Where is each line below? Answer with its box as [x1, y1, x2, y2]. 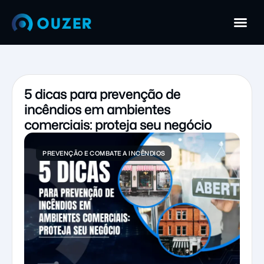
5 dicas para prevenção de [24, 85, 180, 103]
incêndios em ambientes [24, 100, 170, 118]
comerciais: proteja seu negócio [24, 115, 212, 134]
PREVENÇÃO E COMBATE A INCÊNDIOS [42, 149, 165, 157]
